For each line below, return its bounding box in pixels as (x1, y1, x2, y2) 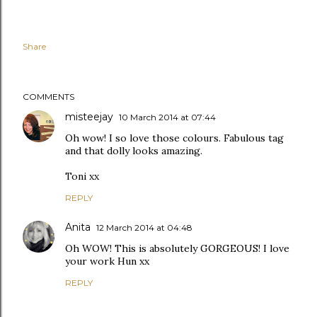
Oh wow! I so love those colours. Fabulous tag (65, 132, 284, 145)
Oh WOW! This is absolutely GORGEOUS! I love (65, 242, 289, 255)
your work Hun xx (65, 255, 149, 268)
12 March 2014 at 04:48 (96, 222, 192, 234)
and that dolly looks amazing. (65, 144, 202, 158)
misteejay (65, 110, 113, 124)
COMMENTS (23, 91, 74, 103)
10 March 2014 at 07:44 (119, 112, 216, 123)
